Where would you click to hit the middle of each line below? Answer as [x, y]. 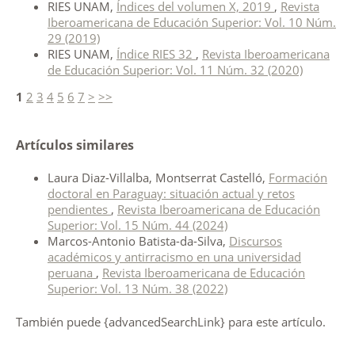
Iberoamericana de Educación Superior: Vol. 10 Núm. [191, 23]
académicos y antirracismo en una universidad [174, 257]
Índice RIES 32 [156, 54]
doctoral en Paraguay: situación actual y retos [171, 194]
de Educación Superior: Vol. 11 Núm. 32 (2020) [175, 70]
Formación [298, 178]
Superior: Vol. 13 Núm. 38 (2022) [137, 289]
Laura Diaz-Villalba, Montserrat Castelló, [158, 178]
